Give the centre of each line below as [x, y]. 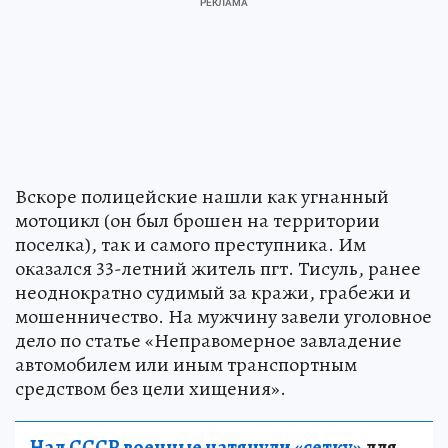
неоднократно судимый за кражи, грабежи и [213, 292]
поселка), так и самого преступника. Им [190, 244]
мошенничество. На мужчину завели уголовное [223, 316]
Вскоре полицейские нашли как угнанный [202, 196]
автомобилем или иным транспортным [186, 364]
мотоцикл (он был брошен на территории [197, 220]
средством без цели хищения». [150, 388]
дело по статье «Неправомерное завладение [208, 340]
